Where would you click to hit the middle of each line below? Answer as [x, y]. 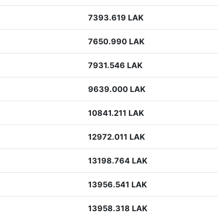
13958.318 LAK [118, 208]
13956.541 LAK [118, 184]
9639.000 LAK [117, 89]
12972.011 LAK [117, 137]
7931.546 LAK [115, 65]
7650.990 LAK [116, 41]
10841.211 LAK [116, 113]
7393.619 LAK [116, 18]
